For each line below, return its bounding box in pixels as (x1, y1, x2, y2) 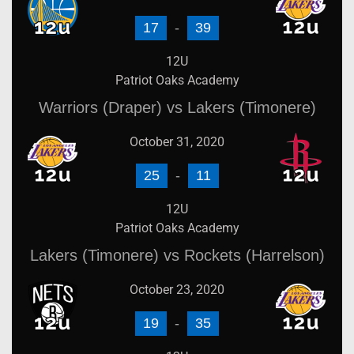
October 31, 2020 (130, 134, 224, 149)
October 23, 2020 (130, 282, 224, 297)
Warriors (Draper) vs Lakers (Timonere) (38, 99, 316, 116)
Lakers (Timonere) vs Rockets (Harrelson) (29, 247, 325, 264)
